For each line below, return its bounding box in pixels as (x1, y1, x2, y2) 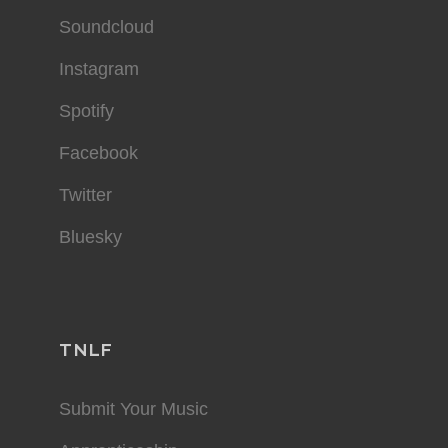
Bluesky (59, 227, 122, 247)
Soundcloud (59, 17, 154, 37)
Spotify (59, 101, 114, 121)
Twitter (59, 185, 112, 205)
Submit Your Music (59, 399, 208, 419)
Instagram (59, 59, 139, 79)
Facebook (59, 143, 138, 163)
